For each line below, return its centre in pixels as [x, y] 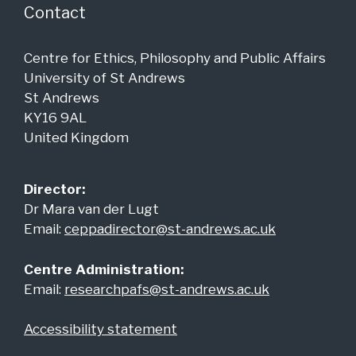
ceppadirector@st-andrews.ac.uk [170, 229]
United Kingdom [76, 138]
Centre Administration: [104, 269]
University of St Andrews [104, 78]
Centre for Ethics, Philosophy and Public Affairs [175, 58]
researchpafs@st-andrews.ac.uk [167, 289]
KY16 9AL [55, 118]
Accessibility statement [101, 329]
